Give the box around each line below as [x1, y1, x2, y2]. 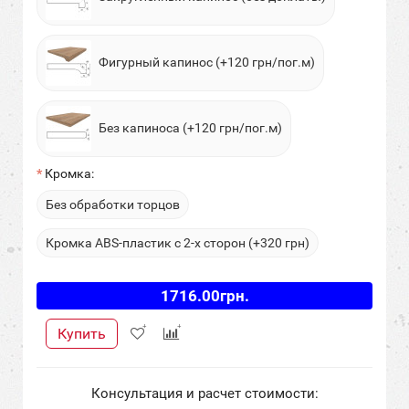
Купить [58, 324, 106, 342]
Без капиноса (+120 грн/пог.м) [96, 120, 282, 135]
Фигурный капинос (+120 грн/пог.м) [96, 54, 315, 69]
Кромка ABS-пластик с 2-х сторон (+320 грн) [46, 235, 309, 250]
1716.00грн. [160, 286, 249, 305]
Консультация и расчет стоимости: [90, 384, 319, 402]
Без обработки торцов [46, 196, 180, 212]
